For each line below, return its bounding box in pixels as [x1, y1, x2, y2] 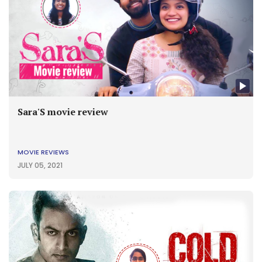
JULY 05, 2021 [18, 160, 63, 170]
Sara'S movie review [18, 105, 108, 118]
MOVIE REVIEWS [18, 147, 69, 157]
